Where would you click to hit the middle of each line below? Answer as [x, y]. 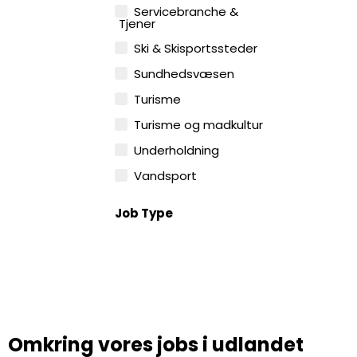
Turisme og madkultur [199, 125]
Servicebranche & [186, 12]
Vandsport [166, 176]
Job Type [144, 214]
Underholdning [177, 151]
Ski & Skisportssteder [196, 49]
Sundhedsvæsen [184, 74]
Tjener [137, 24]
